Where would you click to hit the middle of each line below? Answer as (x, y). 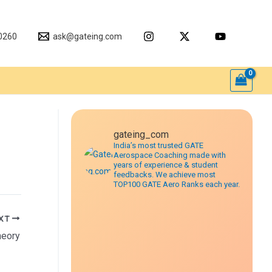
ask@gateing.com (87, 36)
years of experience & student (166, 165)
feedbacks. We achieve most (165, 175)
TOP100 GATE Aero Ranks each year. (177, 184)
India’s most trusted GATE (158, 145)
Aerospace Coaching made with (170, 155)
